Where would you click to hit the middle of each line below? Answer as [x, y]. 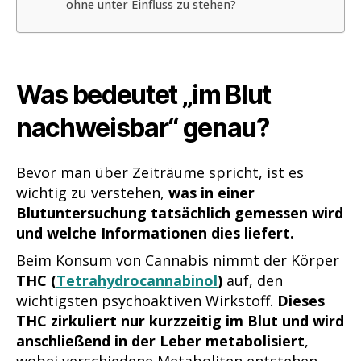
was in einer [212, 192]
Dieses [301, 300]
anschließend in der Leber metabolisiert [160, 340]
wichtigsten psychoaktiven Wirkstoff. [147, 300]
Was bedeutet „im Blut [144, 95]
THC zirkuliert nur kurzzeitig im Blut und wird [180, 320]
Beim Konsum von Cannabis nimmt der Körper [178, 260]
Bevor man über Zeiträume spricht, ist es [160, 172]
